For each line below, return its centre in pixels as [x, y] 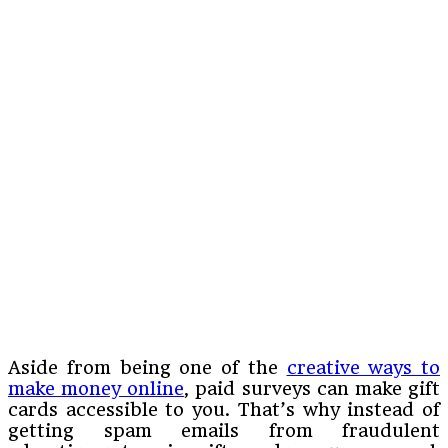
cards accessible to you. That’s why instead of [224, 409]
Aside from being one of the [147, 367]
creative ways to [363, 367]
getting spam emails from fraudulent [224, 430]
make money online [96, 388]
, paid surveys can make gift [312, 388]
